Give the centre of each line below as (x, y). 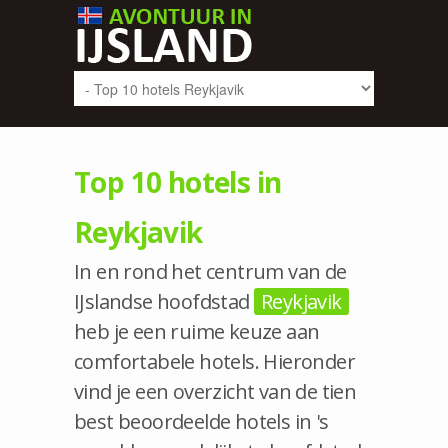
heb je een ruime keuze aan (197, 331)
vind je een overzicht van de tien (215, 391)
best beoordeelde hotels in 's (201, 421)
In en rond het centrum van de (210, 271)
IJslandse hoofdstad (164, 301)
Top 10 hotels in (178, 182)
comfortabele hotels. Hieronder (214, 361)
